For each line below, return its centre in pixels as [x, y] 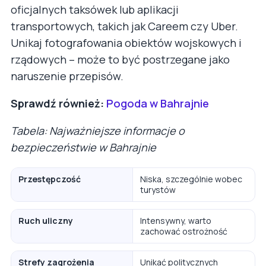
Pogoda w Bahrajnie [158, 103]
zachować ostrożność [184, 231]
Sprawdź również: [57, 103]
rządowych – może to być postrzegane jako [120, 59]
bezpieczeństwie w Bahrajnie [83, 147]
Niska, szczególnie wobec [191, 179]
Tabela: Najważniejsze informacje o [98, 130]
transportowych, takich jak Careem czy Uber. [124, 26]
